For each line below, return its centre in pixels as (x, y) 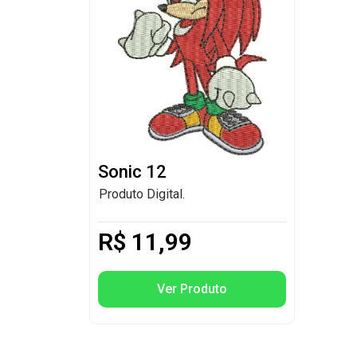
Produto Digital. (142, 194)
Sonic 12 (132, 172)
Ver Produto (192, 289)
